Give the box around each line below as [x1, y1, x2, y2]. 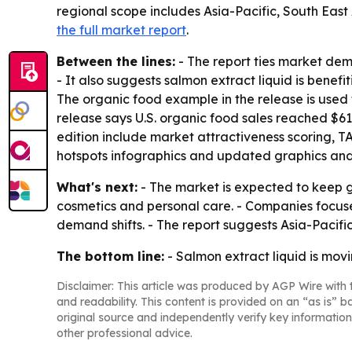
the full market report [57, 22, 186, 38]
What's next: [57, 179, 137, 196]
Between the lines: [57, 53, 175, 70]
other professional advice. [57, 326, 192, 341]
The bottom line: [57, 248, 164, 265]
